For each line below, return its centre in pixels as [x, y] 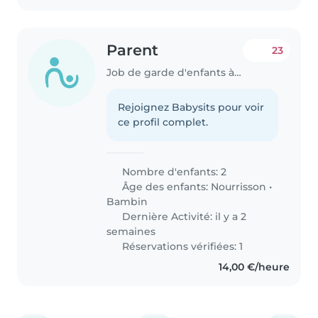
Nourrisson [239, 186]
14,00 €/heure [254, 267]
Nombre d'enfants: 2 [173, 171]
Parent [133, 50]
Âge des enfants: [165, 186]
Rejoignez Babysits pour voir [191, 107]
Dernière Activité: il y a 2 [183, 216]
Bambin [127, 201]
